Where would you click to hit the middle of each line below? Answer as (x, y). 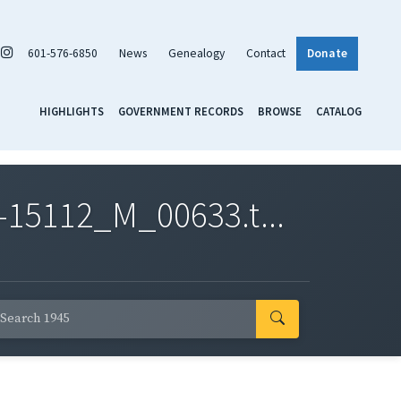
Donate (327, 53)
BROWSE (280, 111)
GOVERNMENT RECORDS (181, 111)
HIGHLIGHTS (72, 111)
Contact (266, 53)
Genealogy (196, 53)
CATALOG (339, 111)
